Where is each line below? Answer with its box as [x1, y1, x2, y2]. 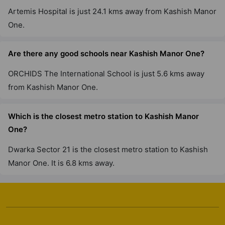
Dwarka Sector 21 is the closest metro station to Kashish [8, 144, 208, 154]
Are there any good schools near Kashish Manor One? [8, 49, 204, 59]
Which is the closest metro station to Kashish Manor [8, 111, 199, 122]
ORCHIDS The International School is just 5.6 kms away [8, 69, 204, 79]
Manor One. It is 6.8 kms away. [8, 158, 115, 168]
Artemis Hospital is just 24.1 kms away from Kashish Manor [8, 6, 216, 16]
